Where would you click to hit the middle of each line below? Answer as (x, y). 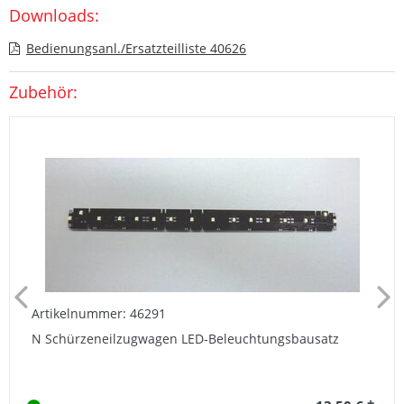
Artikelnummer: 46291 (99, 313)
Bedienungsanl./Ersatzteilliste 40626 (136, 48)
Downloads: (54, 15)
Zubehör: (43, 92)
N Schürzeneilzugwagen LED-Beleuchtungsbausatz (185, 338)
